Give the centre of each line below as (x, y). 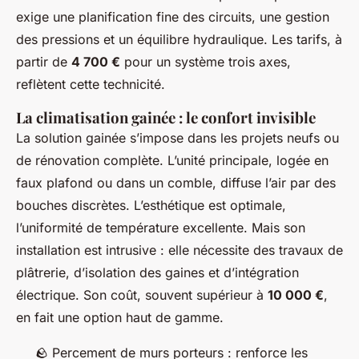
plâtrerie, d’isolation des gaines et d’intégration (157, 273)
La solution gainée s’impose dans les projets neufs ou (177, 138)
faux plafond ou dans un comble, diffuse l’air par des (176, 183)
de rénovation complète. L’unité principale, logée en (172, 161)
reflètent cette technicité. (91, 85)
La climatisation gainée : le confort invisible (166, 118)
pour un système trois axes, (206, 62)
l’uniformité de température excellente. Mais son (161, 228)
